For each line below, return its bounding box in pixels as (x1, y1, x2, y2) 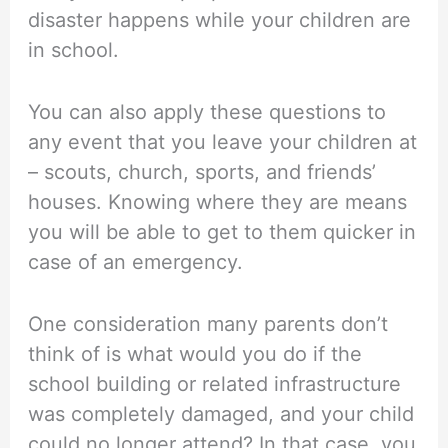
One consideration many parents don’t (28, 312, 389, 337)
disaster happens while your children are (28, 8, 412, 33)
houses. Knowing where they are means (28, 190, 408, 215)
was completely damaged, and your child (28, 402, 415, 427)
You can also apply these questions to (28, 100, 387, 125)
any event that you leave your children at (28, 130, 418, 155)
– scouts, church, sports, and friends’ (28, 160, 377, 185)
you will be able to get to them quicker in (28, 220, 417, 245)
